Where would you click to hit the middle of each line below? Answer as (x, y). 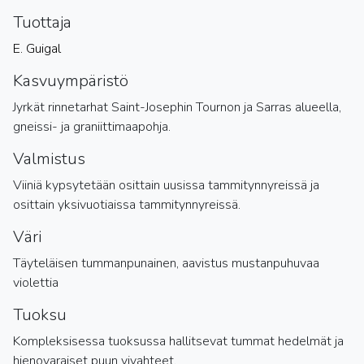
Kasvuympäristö (71, 81)
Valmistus (49, 159)
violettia (36, 283)
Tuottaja (42, 22)
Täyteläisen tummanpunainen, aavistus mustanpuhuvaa (166, 263)
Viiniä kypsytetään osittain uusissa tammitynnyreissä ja (166, 185)
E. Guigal (37, 49)
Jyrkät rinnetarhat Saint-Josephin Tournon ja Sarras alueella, (177, 107)
